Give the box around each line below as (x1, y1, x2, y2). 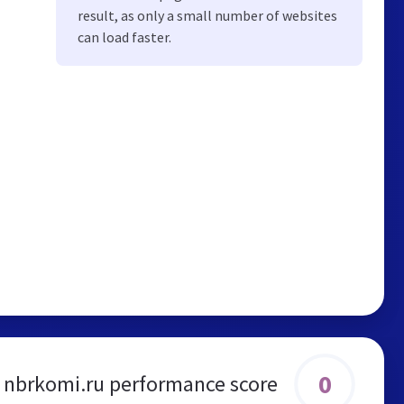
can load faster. (78, 28, 171, 46)
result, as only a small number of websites (78, 6, 337, 24)
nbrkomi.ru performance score (4, 369, 278, 398)
